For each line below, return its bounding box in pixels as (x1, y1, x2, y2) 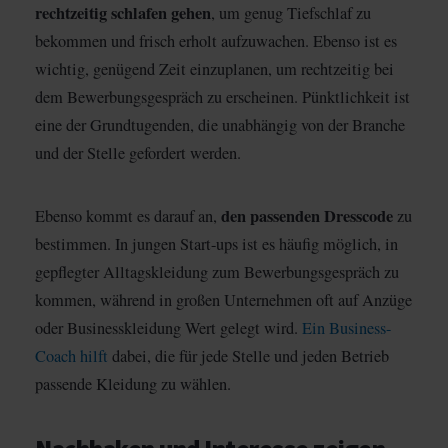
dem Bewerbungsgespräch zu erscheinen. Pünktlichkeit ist (35, 85, 410, 108)
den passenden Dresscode (221, 203, 393, 228)
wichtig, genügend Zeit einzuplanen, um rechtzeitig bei (35, 57, 394, 80)
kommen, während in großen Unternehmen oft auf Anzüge (35, 288, 412, 311)
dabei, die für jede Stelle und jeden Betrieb (108, 344, 389, 367)
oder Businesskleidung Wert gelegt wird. (35, 316, 302, 339)
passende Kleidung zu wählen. (35, 372, 231, 395)
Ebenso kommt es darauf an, (35, 204, 221, 227)
